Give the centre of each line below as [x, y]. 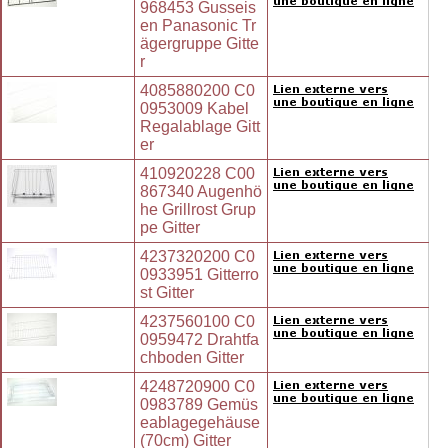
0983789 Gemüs [199, 405]
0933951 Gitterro [199, 275]
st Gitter [167, 293]
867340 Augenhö [201, 192]
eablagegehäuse [200, 423]
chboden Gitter [192, 358]
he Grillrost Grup [198, 210]
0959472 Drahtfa [199, 340]
